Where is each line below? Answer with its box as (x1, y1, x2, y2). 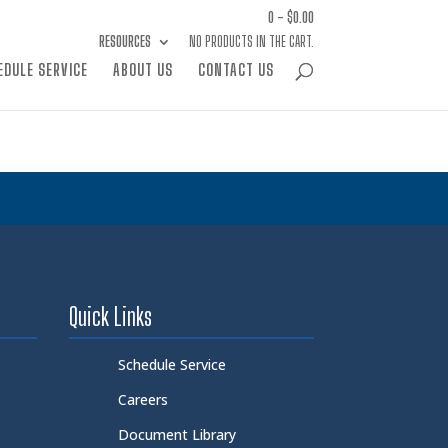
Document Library (118, 425, 237, 444)
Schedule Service (118, 354, 227, 374)
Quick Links (68, 301, 152, 331)
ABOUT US (112, 60, 173, 79)
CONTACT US (197, 60, 274, 79)
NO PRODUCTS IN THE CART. (188, 33, 314, 50)
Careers (118, 389, 169, 409)
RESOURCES (98, 33, 151, 50)
